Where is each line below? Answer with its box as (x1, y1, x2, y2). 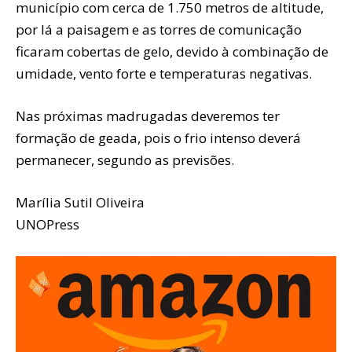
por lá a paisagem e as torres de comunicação (16, 20, 302, 39)
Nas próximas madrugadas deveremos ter (16, 107, 280, 126)
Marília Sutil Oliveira (16, 193, 145, 212)
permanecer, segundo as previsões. (16, 151, 234, 170)
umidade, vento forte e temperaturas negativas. (16, 64, 312, 83)
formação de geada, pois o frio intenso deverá (16, 129, 301, 148)
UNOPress (16, 215, 79, 234)
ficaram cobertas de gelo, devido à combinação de (16, 42, 328, 61)
